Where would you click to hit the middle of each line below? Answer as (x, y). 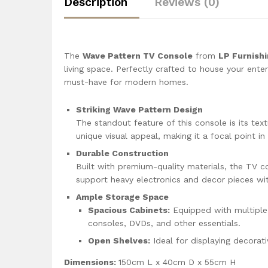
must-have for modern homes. (126, 82)
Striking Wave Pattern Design (139, 109)
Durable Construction (122, 153)
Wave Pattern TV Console (138, 55)
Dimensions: (91, 262)
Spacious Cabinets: (129, 210)
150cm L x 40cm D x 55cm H (177, 262)
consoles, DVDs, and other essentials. (164, 223)
